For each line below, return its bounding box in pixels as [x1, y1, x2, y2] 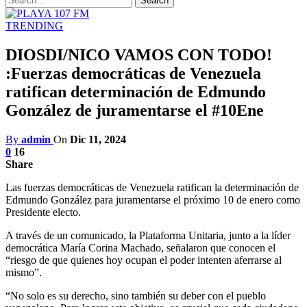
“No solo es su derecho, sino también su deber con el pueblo [5, 289, 266, 302]
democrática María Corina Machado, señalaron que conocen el [5, 241, 275, 254]
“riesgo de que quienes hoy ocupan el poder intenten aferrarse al [5, 254, 282, 266]
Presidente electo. [5, 206, 81, 218]
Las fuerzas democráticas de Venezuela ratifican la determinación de [5, 181, 299, 193]
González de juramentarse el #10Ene [5, 101, 264, 119]
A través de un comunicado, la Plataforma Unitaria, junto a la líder [5, 229, 291, 241]
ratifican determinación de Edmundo [5, 82, 266, 101]
